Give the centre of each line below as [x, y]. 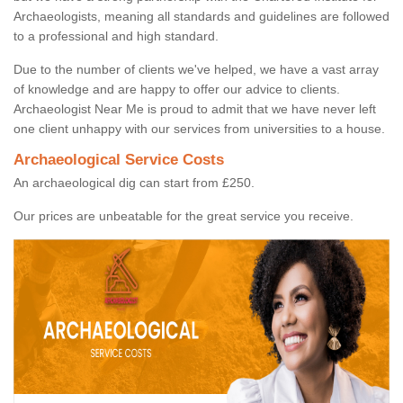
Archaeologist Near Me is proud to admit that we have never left [195, 109]
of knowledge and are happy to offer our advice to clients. [177, 90]
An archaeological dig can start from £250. [134, 183]
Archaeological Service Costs [119, 160]
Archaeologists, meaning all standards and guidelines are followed [201, 17]
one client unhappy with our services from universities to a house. [199, 129]
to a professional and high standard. [116, 36]
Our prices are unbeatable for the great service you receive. [184, 216]
